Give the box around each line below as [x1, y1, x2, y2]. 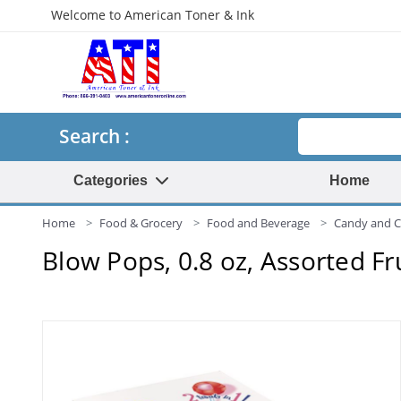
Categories [73, 173, 155, 188]
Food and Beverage [207, 215, 310, 231]
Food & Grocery [99, 215, 183, 231]
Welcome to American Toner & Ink [51, 6, 254, 23]
